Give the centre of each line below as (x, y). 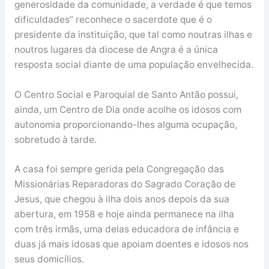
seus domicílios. (49, 259)
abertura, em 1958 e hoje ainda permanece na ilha (124, 214)
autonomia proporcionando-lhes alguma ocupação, (125, 124)
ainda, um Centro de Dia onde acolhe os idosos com (128, 109)
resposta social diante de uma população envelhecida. (134, 64)
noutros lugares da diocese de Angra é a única (116, 49)
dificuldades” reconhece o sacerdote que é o (113, 19)
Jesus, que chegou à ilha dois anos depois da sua (122, 199)
